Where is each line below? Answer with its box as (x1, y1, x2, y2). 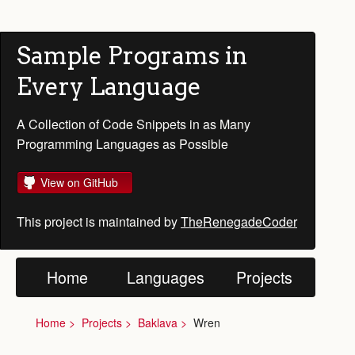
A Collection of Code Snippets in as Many (17, 115, 250, 133)
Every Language (17, 72, 201, 101)
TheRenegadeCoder (181, 212, 297, 231)
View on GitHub (40, 174, 118, 190)
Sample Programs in (17, 41, 247, 70)
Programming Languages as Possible (17, 135, 228, 153)
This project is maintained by (17, 212, 181, 231)
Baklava (138, 315, 177, 330)
